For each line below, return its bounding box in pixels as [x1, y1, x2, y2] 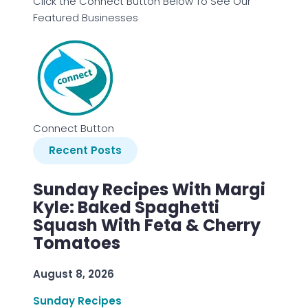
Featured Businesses [33, 10, 138, 25]
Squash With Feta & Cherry [33, 214, 261, 237]
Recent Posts [49, 143, 122, 158]
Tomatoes [33, 232, 120, 255]
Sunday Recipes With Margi [33, 178, 265, 201]
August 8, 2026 [33, 267, 114, 282]
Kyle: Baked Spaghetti [33, 196, 219, 219]
